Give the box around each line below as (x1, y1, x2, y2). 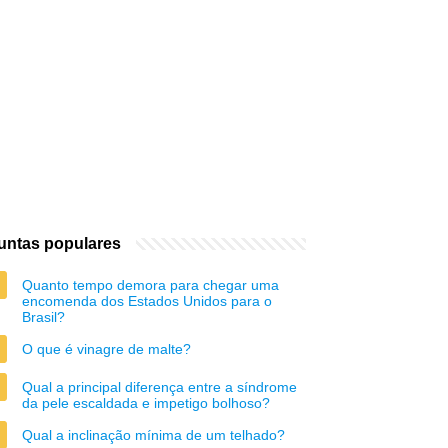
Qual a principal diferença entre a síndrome (22, 379, 297, 395)
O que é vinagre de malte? (22, 341, 191, 357)
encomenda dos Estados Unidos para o (22, 293, 272, 309)
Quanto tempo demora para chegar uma (22, 277, 279, 293)
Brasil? (22, 309, 65, 325)
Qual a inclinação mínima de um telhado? (22, 427, 285, 443)
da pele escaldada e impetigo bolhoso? (22, 395, 270, 411)
